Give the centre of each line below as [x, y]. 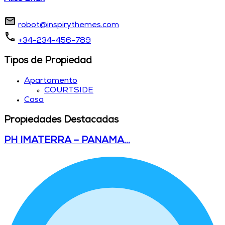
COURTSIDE [69, 91]
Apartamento [51, 81]
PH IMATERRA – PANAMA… [67, 142]
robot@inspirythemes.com [69, 26]
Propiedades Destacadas [61, 121]
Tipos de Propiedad [48, 62]
